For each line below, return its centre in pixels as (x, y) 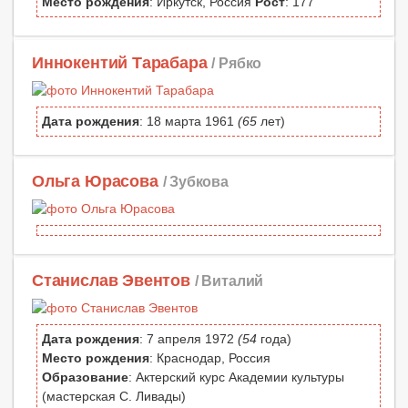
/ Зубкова (195, 181)
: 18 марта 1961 (189, 121)
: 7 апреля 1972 (189, 338)
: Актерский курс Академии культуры (236, 377)
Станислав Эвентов (111, 280)
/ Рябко (237, 62)
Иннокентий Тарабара (120, 62)
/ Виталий (229, 280)
